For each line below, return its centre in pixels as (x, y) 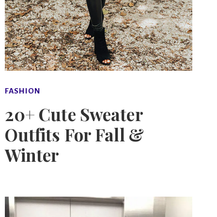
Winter (32, 155)
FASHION (23, 91)
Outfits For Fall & (74, 134)
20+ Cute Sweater (74, 114)
